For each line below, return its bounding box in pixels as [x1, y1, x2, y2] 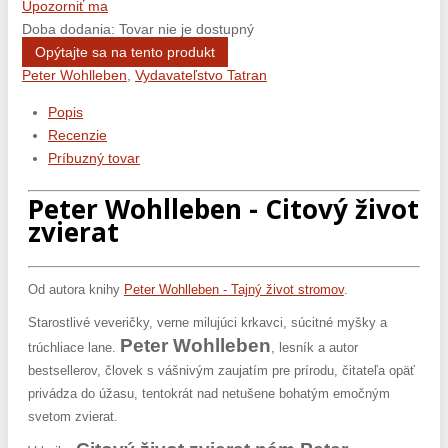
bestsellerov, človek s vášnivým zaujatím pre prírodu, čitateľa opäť [28, 362, 415, 378]
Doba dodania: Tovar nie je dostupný [22, 20, 254, 37]
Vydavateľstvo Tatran [135, 66, 267, 83]
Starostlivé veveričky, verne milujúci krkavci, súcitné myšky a [28, 314, 387, 330]
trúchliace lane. [28, 339, 120, 355]
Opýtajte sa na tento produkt [35, 43, 215, 60]
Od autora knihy [28, 281, 124, 297]
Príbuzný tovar [48, 149, 140, 166]
